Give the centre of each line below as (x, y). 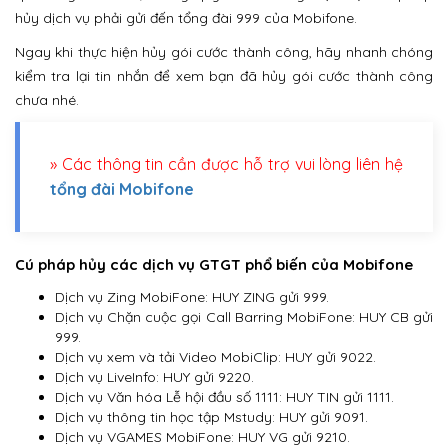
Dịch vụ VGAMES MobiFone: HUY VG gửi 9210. (202, 436)
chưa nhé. (47, 99)
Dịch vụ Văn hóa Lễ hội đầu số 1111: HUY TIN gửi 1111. (224, 396)
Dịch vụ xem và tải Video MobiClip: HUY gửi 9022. (215, 356)
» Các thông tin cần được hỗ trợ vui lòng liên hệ (226, 163)
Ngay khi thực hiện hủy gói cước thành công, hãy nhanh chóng (224, 51)
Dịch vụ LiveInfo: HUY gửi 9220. (154, 376)
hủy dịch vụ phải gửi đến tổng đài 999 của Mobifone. (186, 17)
